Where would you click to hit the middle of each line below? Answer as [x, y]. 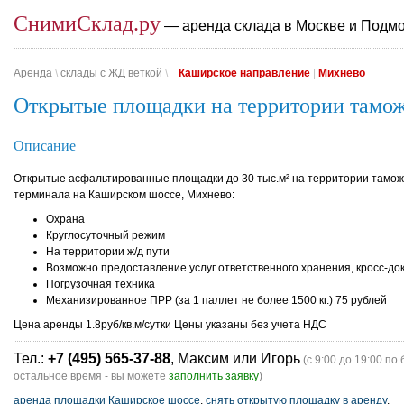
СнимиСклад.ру [87, 23]
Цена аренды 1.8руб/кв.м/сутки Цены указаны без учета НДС [170, 325]
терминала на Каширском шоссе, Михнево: [124, 195]
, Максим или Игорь [235, 358]
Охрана [65, 219]
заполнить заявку [214, 376]
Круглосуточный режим [106, 235]
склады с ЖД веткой [111, 73]
